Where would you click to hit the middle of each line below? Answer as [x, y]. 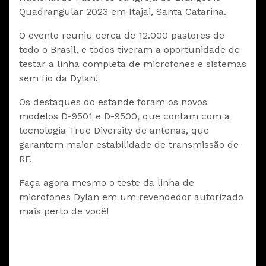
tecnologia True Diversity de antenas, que [114, 131]
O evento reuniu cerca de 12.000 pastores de [122, 36]
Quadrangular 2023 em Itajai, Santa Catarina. [123, 12]
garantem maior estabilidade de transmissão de [129, 145]
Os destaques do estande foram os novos [113, 102]
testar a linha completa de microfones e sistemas [133, 64]
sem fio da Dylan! [58, 78]
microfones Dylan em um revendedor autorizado [131, 197]
